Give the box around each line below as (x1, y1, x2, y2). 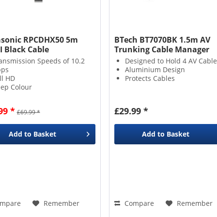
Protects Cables (124, 73, 175, 83)
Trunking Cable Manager (114, 44, 209, 55)
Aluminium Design (124, 64, 185, 74)
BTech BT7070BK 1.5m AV (114, 34, 210, 45)
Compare (122, 198, 154, 208)
